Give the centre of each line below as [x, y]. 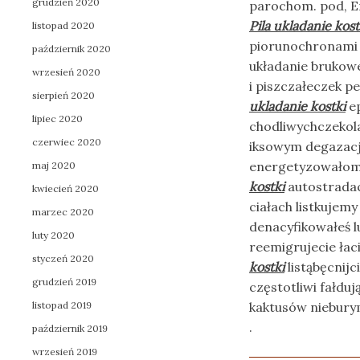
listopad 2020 [63, 25]
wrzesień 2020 [66, 72]
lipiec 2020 [57, 119]
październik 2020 [72, 49]
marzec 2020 [63, 212]
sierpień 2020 [63, 95]
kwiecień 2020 [65, 188]
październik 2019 [70, 328]
